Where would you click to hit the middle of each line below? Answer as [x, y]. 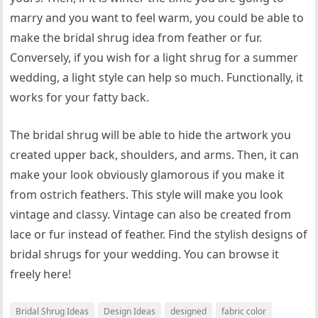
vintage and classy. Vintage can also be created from [151, 214]
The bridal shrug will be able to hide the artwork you [151, 135]
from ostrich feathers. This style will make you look [147, 194]
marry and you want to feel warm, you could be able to [157, 18]
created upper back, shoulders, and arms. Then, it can [155, 155]
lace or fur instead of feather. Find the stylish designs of [159, 234]
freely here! [41, 274]
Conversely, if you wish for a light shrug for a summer [154, 57]
